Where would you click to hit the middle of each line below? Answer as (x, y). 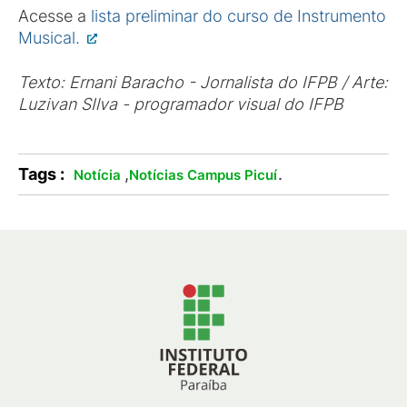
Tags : (41, 174)
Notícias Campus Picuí (203, 175)
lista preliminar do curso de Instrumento (238, 16)
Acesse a (55, 16)
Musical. (51, 38)
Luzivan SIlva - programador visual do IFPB (183, 104)
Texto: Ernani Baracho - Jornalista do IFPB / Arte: (203, 82)
